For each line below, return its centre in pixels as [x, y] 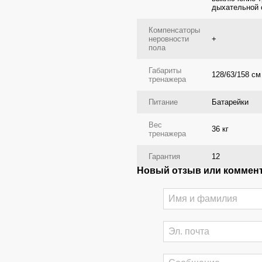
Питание [163, 102]
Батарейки [230, 102]
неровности [169, 39]
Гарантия [164, 156]
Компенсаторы [174, 30]
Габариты [165, 70]
